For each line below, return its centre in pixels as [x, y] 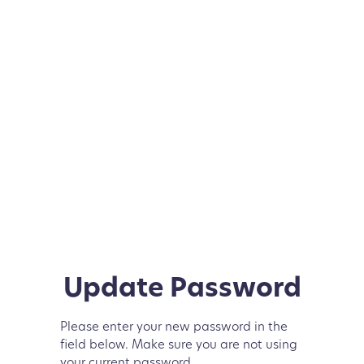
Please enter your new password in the [174, 327]
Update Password [182, 290]
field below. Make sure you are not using [179, 345]
